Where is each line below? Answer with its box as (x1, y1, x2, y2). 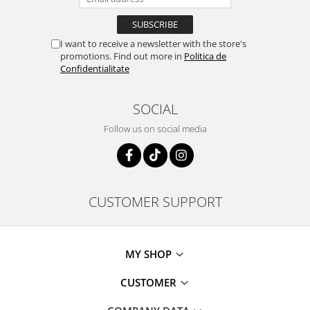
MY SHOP (125, 247, 174, 262)
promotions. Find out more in (60, 50, 184, 63)
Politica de (184, 50, 226, 63)
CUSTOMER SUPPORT (88, 192, 222, 212)
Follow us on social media (103, 122, 207, 136)
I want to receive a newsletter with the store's (60, 37, 246, 51)
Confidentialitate (60, 62, 129, 75)
